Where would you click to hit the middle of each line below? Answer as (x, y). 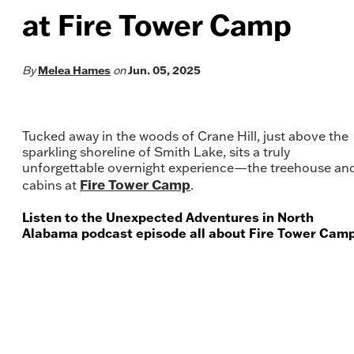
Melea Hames (74, 70)
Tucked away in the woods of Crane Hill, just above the (185, 136)
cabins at (51, 185)
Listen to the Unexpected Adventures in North (168, 218)
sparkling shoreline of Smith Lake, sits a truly (156, 152)
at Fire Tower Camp (157, 24)
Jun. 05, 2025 (164, 70)
